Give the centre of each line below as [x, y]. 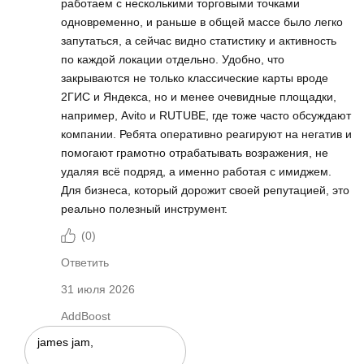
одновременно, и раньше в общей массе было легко [202, 22]
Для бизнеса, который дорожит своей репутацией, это [205, 191]
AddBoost [86, 316]
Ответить [85, 263]
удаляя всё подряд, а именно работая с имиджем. [196, 172]
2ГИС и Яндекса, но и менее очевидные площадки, [199, 97]
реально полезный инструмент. [144, 209]
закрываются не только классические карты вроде [195, 78]
